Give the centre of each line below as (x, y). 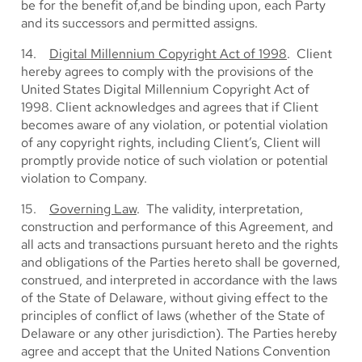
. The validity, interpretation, (220, 209)
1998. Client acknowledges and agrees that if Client (170, 107)
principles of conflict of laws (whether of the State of (173, 316)
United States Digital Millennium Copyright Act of (165, 89)
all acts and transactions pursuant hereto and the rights (179, 244)
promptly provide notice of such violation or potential (175, 160)
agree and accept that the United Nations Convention (176, 351)
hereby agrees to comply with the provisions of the (167, 72)
